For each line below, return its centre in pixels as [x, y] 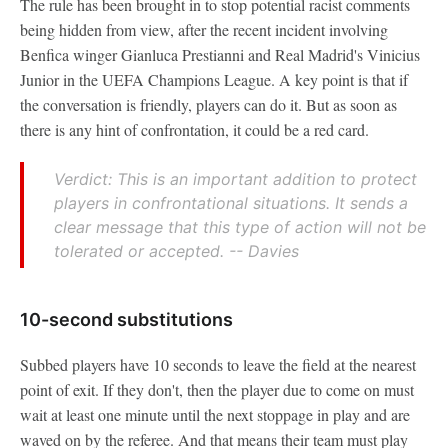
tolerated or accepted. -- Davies [176, 251]
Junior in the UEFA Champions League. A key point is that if [214, 79]
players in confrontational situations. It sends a [231, 203]
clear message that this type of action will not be [240, 227]
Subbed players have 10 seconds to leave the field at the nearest [218, 364]
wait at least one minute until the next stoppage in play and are [215, 414]
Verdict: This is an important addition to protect [235, 179]
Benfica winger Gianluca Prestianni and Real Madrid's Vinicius [220, 54]
